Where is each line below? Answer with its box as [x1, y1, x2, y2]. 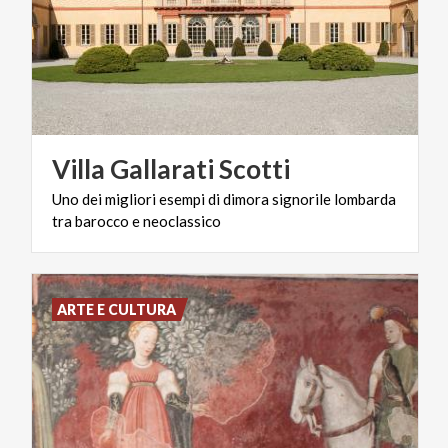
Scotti [219, 152, 290, 185]
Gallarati [110, 152, 214, 185]
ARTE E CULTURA [57, 300, 177, 318]
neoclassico [143, 211, 221, 230]
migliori [105, 189, 156, 208]
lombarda [334, 189, 396, 208]
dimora [223, 189, 269, 208]
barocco [75, 211, 129, 230]
